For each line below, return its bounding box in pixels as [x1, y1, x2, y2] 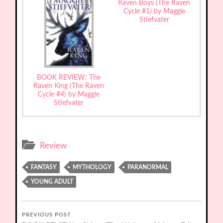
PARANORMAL [127, 164, 169, 171]
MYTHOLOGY [73, 164, 112, 171]
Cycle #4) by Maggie [38, 91, 100, 99]
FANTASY [31, 164, 57, 171]
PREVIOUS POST [22, 213, 72, 218]
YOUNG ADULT [31, 179, 74, 185]
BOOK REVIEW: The [37, 74, 101, 82]
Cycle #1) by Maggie [123, 8, 185, 15]
